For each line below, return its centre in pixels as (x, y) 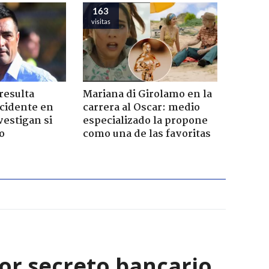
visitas (101, 21)
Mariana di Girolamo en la (147, 94)
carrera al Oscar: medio (141, 107)
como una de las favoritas (147, 134)
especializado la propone (145, 121)
